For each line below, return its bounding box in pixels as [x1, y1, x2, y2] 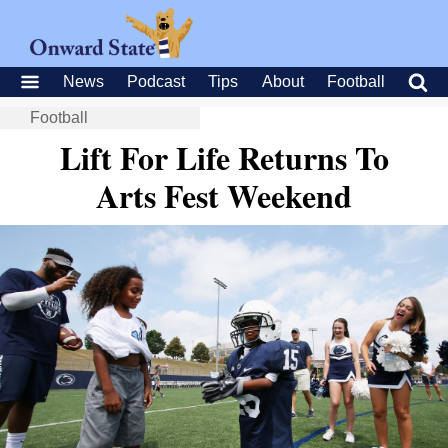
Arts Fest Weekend [96, 172, 352, 219]
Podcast [127, 73, 186, 90]
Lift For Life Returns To [59, 134, 389, 181]
